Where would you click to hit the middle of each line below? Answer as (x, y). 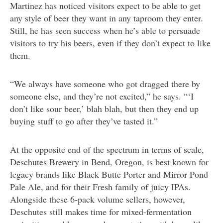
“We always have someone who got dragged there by (105, 83)
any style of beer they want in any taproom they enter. (107, 18)
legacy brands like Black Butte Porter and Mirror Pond (109, 174)
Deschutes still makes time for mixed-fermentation (101, 211)
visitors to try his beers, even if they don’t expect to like (110, 43)
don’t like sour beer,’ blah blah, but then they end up (104, 108)
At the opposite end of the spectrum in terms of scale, (107, 149)
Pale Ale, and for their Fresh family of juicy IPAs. (100, 186)
